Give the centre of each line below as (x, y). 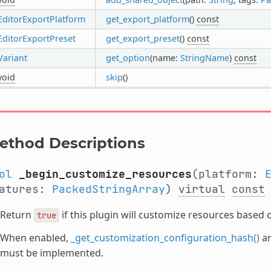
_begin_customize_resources (105, 174)
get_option (128, 57)
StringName (204, 57)
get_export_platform (147, 19)
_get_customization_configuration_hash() (165, 237)
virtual (201, 189)
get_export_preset (142, 38)
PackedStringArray (108, 189)
